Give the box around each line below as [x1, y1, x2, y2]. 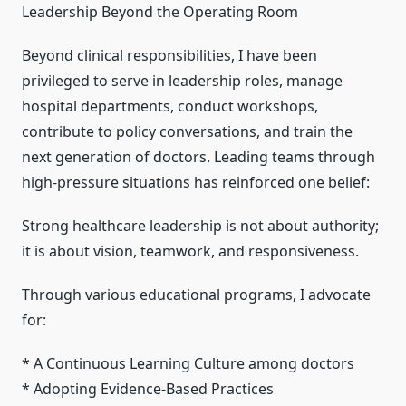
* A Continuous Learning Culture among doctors [22, 353, 354, 374]
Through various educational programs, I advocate [22, 285, 371, 305]
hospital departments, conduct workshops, [22, 96, 318, 117]
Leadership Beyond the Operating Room [22, 2, 298, 23]
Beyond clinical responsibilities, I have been [22, 45, 317, 66]
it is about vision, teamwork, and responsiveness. [22, 241, 359, 262]
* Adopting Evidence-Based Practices [22, 379, 274, 400]
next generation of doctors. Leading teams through [22, 147, 375, 168]
